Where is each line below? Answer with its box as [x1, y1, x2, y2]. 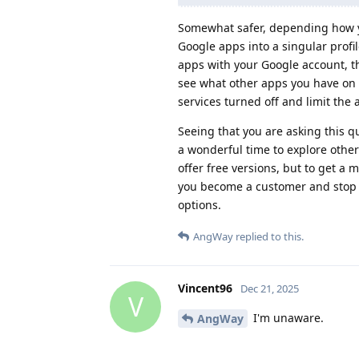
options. [178, 196, 221, 212]
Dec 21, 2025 [240, 280, 299, 296]
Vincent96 [178, 280, 232, 296]
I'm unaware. [250, 309, 324, 325]
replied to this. [233, 228, 304, 244]
